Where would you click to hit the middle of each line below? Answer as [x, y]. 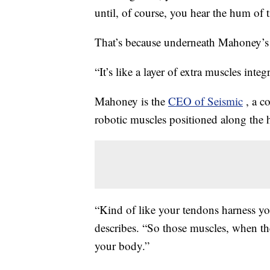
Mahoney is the [131, 101]
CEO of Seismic [206, 101]
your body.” [122, 246]
